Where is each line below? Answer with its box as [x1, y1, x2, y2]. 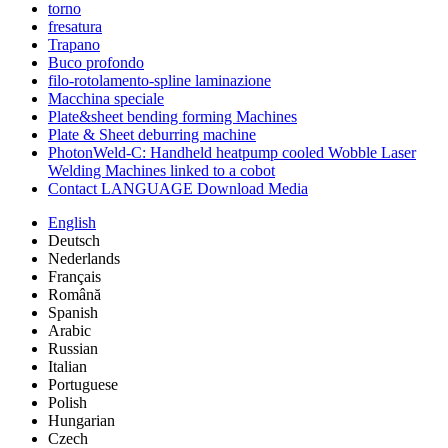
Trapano [48, 36, 100, 54]
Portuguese [48, 376, 118, 394]
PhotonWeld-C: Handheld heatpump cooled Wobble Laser [48, 144, 416, 162]
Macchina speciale [48, 90, 164, 108]
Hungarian [48, 412, 115, 430]
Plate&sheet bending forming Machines [48, 108, 297, 126]
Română [48, 286, 101, 304]
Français [48, 268, 101, 286]
